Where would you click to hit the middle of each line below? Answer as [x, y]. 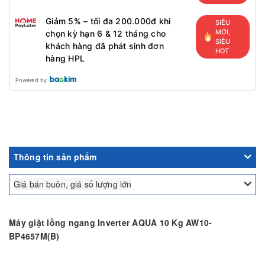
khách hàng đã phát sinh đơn [105, 46]
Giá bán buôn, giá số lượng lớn [73, 184]
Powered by [31, 80]
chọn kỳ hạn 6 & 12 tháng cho [106, 33]
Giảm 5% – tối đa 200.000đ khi [108, 21]
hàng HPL [65, 58]
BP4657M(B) [34, 236]
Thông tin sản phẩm [55, 156]
